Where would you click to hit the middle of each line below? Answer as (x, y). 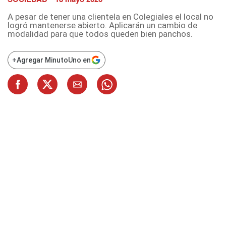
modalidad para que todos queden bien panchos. (100, 34)
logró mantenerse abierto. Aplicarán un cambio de (102, 25)
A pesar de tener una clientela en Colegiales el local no (110, 17)
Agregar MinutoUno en (54, 60)
